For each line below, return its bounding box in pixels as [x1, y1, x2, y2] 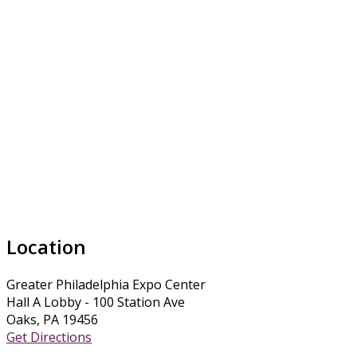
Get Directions [6, 328, 92, 346]
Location [6, 233, 86, 261]
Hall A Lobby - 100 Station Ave [6, 293, 185, 311]
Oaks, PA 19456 [6, 311, 98, 328]
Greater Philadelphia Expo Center [6, 276, 206, 293]
